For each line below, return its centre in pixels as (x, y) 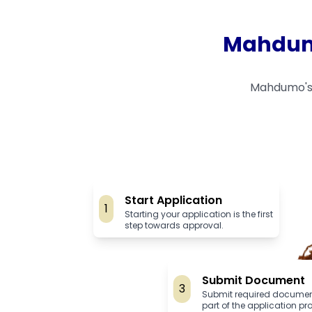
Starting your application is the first (199, 214)
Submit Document (254, 280)
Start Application (174, 200)
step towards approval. (174, 225)
